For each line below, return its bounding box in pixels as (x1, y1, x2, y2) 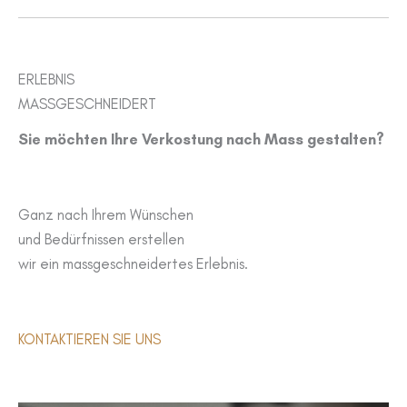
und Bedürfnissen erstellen (18, 229, 184, 248)
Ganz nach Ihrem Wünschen (18, 204, 194, 223)
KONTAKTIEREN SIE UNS (18, 330, 161, 349)
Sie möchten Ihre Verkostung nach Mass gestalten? (18, 129, 384, 148)
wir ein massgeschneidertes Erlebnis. (18, 253, 248, 273)
